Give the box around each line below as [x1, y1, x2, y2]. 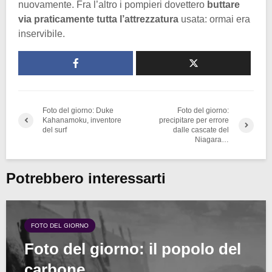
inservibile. [18, 29, 65, 39]
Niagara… [195, 135, 229, 144]
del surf [42, 126, 67, 135]
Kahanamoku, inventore [42, 116, 121, 125]
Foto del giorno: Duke [42, 106, 114, 115]
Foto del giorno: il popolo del [24, 240, 241, 259]
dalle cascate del [173, 126, 229, 135]
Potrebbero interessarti [6, 170, 166, 187]
